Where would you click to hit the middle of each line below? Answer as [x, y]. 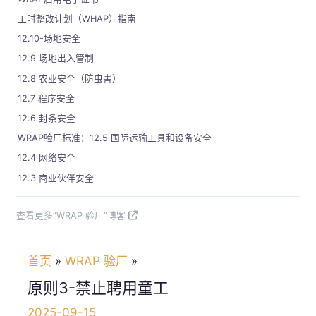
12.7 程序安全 [47, 98]
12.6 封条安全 [47, 119]
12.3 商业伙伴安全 [56, 178]
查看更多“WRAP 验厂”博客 [71, 215]
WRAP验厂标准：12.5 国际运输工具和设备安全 [115, 138]
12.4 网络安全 [47, 158]
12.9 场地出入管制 [56, 59]
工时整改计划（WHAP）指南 [77, 19]
